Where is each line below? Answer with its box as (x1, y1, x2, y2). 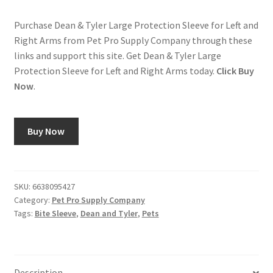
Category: (13, 194, 52, 205)
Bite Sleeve (34, 207, 76, 219)
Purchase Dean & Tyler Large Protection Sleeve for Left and (13, 19, 258, 32)
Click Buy (216, 65, 254, 77)
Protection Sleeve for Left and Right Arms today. (13, 65, 216, 77)
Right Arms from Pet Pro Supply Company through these (13, 34, 252, 47)
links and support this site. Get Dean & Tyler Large (13, 49, 221, 62)
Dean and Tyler (80, 207, 138, 219)
